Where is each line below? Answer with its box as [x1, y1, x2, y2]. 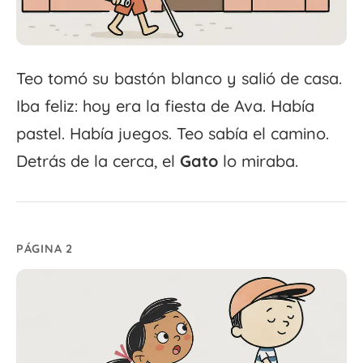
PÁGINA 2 [16, 241, 73, 256]
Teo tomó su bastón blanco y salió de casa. [16, 67, 342, 88]
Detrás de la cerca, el [16, 150, 180, 171]
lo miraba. [218, 150, 298, 171]
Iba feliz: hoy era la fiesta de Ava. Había [16, 95, 314, 116]
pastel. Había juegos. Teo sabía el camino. [16, 122, 329, 143]
